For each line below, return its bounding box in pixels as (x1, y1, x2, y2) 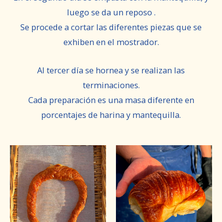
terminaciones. (82, 79, 140, 91)
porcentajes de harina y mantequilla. (41, 109, 181, 120)
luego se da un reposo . (66, 6, 156, 18)
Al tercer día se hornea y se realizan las (37, 64, 185, 76)
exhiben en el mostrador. (63, 36, 159, 48)
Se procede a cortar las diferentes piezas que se (20, 21, 202, 33)
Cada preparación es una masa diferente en (28, 94, 194, 106)
